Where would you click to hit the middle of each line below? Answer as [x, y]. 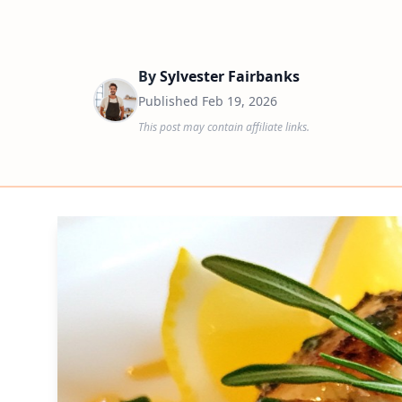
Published [170, 101]
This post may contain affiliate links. [224, 127]
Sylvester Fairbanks [230, 76]
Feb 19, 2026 [240, 101]
